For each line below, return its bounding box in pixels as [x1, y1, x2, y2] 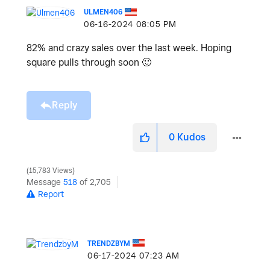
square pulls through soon [27, 57, 142, 69]
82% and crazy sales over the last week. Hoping [27, 42, 231, 54]
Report [38, 189, 64, 199]
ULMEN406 [84, 7, 122, 17]
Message [27, 177, 63, 187]
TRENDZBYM [87, 239, 130, 248]
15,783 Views [27, 166, 74, 175]
